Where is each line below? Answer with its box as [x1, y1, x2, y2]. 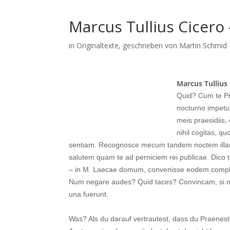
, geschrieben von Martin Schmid [119, 41, 227, 50]
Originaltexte [76, 41, 119, 50]
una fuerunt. [69, 190, 109, 198]
